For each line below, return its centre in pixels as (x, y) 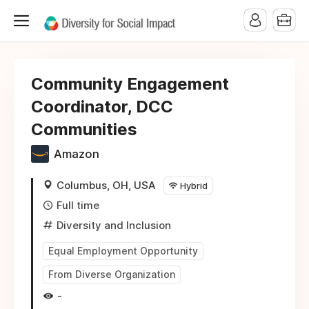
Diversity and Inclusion (114, 225)
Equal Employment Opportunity (123, 251)
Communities (84, 129)
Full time (78, 205)
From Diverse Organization (112, 274)
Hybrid (194, 186)
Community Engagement (130, 84)
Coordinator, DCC (102, 107)
